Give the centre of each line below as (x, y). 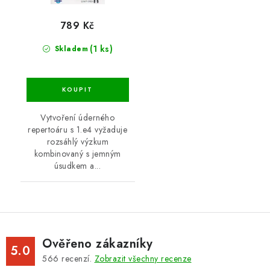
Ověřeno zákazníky (98, 244)
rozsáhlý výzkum (77, 142)
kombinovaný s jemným (77, 154)
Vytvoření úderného (78, 118)
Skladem (70, 49)
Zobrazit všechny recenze (143, 259)
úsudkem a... (78, 166)
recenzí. (77, 259)
